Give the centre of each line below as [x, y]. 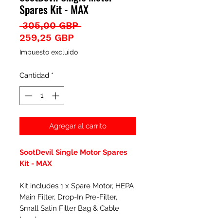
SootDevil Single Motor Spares [73, 152]
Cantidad [34, 75]
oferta [88, 61]
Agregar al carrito [78, 126]
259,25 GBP [47, 37]
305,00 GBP [50, 25]
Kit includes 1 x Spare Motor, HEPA [77, 186]
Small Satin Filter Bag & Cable [69, 208]
